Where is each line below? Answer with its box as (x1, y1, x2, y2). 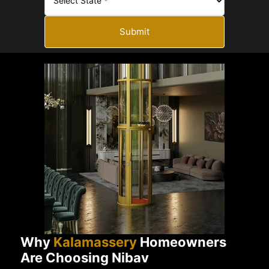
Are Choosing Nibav (20, 249, 150, 265)
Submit (119, 25, 150, 37)
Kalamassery (53, 234, 138, 250)
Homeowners (137, 234, 227, 250)
